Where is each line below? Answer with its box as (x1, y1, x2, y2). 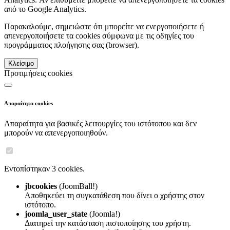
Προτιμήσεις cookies (4, 68, 72, 78)
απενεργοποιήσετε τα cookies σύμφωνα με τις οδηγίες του (4, 31, 194, 40)
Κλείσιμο (8, 59, 34, 67)
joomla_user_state (25, 209, 87, 218)
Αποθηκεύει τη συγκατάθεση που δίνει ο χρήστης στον (25, 190, 204, 200)
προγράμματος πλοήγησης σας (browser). (4, 40, 139, 49)
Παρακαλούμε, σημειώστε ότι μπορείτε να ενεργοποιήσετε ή (4, 22, 204, 31)
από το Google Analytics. (4, 4, 86, 13)
